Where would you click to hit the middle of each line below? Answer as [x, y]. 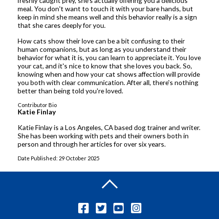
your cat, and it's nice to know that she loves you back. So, [105, 66]
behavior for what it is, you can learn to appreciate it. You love [109, 58]
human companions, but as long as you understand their [102, 49]
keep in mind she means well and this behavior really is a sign [107, 17]
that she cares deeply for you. [61, 25]
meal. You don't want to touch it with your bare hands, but [105, 9]
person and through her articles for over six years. [91, 144]
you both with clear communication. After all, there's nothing [108, 83]
